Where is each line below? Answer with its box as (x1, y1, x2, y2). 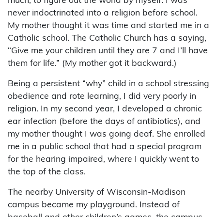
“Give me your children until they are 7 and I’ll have (8, 47, 208, 56)
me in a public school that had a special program (8, 143, 201, 152)
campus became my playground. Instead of (8, 201, 180, 210)
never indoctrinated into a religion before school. (8, 9, 198, 18)
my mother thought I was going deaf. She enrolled (8, 130, 205, 139)
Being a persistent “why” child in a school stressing (8, 80, 209, 89)
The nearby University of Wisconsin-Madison (8, 188, 186, 197)
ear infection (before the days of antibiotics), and (8, 118, 201, 126)
